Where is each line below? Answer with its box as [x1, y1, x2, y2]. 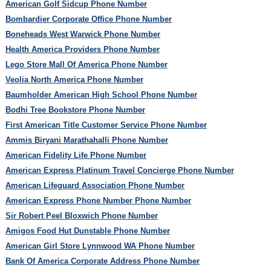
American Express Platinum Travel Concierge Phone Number [5, 165, 234, 175]
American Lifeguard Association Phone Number [5, 180, 184, 190]
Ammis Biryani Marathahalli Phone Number [5, 135, 168, 145]
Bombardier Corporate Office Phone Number [5, 14, 172, 24]
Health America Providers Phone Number [5, 44, 160, 54]
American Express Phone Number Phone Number [5, 195, 191, 205]
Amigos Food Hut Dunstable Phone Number [5, 226, 170, 235]
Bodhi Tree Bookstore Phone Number [5, 105, 145, 114]
